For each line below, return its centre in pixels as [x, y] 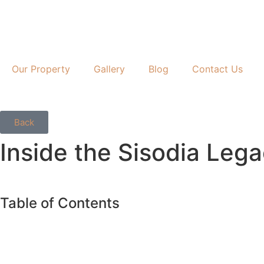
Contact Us [217, 69]
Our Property [41, 69]
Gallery [109, 69]
